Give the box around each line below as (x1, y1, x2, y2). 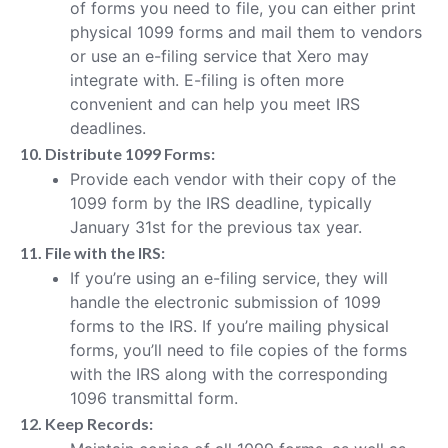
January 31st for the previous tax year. (70, 216, 362, 237)
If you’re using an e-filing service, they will (70, 267, 388, 288)
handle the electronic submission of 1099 (70, 291, 381, 312)
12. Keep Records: (20, 413, 153, 433)
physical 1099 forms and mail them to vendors (70, 21, 422, 42)
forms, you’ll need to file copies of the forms (70, 339, 407, 360)
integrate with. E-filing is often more (70, 69, 344, 90)
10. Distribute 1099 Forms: (20, 143, 215, 163)
